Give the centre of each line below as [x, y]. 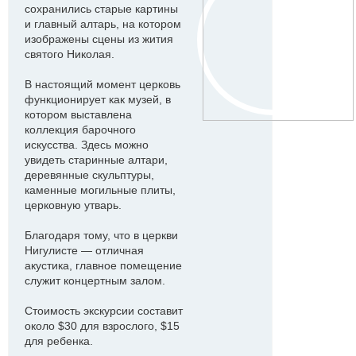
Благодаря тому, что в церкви [101, 235]
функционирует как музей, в [98, 99]
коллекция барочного [80, 130]
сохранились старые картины [101, 9]
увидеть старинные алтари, [96, 160]
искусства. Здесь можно [87, 145]
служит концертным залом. [95, 281]
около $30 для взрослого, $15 [102, 326]
